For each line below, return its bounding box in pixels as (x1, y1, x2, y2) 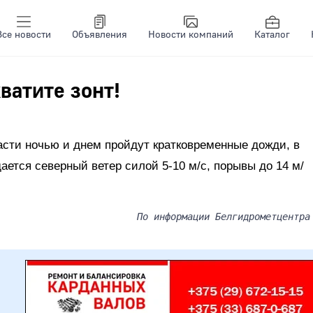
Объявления (72, 29, 127, 41)
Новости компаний (148, 29, 233, 41)
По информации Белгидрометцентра (137, 211, 310, 222)
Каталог (254, 29, 290, 41)
